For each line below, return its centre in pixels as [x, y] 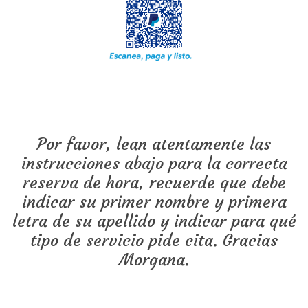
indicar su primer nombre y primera [154, 202]
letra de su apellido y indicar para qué [154, 222]
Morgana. [154, 260]
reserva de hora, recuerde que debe [154, 183]
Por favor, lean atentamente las [154, 145]
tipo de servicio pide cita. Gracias [154, 241]
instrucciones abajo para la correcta [154, 164]
